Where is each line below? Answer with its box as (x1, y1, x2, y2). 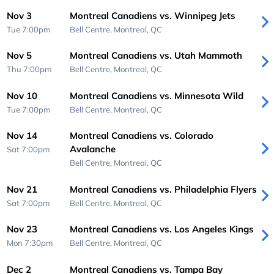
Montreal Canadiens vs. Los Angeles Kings (69, 223, 254, 235)
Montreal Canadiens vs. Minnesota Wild (69, 89, 243, 102)
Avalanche (69, 143, 116, 155)
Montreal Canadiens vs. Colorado (69, 130, 213, 142)
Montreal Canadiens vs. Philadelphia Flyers (69, 183, 257, 195)
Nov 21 (7, 183, 38, 195)
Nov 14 (7, 130, 38, 142)
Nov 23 (7, 223, 38, 235)
